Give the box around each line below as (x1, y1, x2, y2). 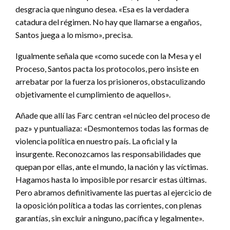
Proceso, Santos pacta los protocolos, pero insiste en (15, 63, 199, 73)
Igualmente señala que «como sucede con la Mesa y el (15, 50, 201, 61)
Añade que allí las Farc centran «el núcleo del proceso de (15, 110, 210, 120)
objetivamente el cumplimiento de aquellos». (15, 89, 170, 99)
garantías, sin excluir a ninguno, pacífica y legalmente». (15, 213, 204, 223)
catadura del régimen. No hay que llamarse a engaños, (15, 16, 201, 27)
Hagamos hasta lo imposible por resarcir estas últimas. (15, 174, 206, 184)
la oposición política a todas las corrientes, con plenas (15, 200, 202, 210)
